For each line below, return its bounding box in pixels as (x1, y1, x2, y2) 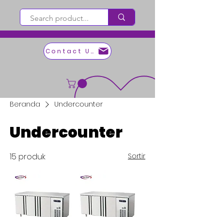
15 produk (10, 151, 46, 163)
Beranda (10, 99, 40, 109)
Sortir (128, 151, 145, 161)
